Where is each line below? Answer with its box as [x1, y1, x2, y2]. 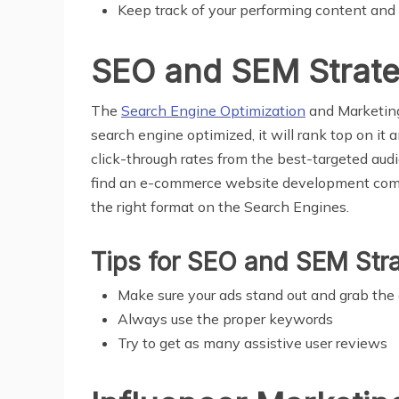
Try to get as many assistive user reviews [118, 333, 387, 352]
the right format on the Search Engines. [91, 197, 349, 216]
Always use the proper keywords [118, 309, 333, 328]
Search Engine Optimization [121, 101, 305, 119]
